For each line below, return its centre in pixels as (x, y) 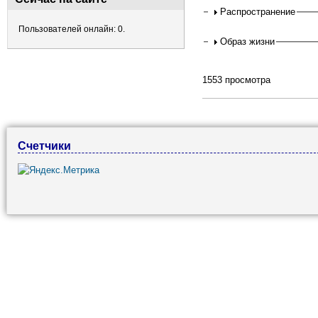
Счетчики (44, 146)
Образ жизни (248, 42)
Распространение (258, 12)
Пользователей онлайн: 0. (72, 29)
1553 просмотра (236, 80)
